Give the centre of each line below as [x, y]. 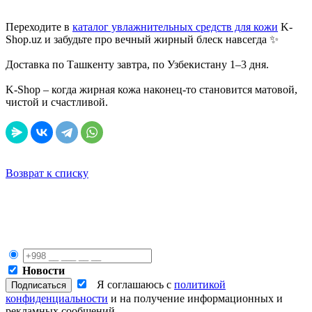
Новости [44, 270]
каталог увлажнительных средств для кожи [175, 26]
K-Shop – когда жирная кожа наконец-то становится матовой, [151, 89]
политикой [200, 284]
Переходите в [39, 26]
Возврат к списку [47, 173]
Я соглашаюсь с [135, 284]
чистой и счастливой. [57, 102]
